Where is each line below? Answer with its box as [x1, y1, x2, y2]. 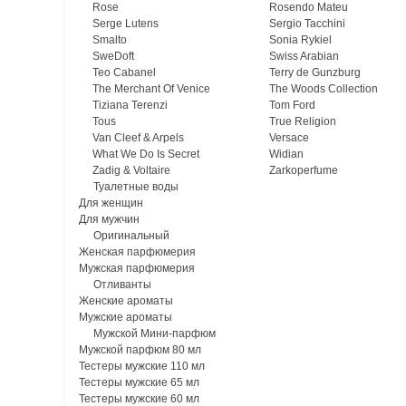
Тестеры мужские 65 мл [79, 376, 199, 389]
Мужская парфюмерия [79, 262, 195, 275]
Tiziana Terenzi [92, 99, 168, 111]
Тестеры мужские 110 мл [79, 360, 205, 372]
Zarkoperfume [269, 164, 338, 177]
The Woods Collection [269, 82, 378, 95]
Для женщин [79, 197, 143, 209]
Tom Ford [269, 99, 315, 111]
